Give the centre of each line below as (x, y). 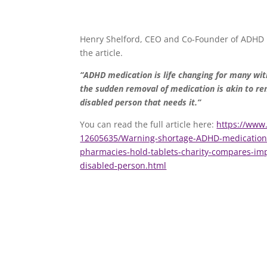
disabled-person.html (123, 165)
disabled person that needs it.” (141, 102)
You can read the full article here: (148, 124)
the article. (102, 52)
